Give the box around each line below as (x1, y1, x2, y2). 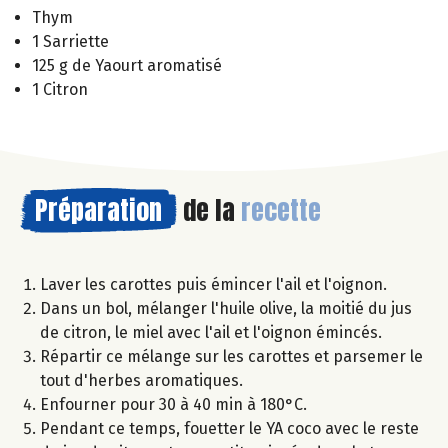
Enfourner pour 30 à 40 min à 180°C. (40, 394, 307, 414)
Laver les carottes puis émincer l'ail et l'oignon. (40, 274, 387, 294)
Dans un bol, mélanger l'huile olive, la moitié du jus (40, 298, 412, 318)
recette (241, 189, 321, 230)
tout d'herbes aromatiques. (40, 370, 243, 390)
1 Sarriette (32, 31, 109, 51)
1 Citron (32, 79, 88, 99)
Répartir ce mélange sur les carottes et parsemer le (40, 346, 423, 366)
